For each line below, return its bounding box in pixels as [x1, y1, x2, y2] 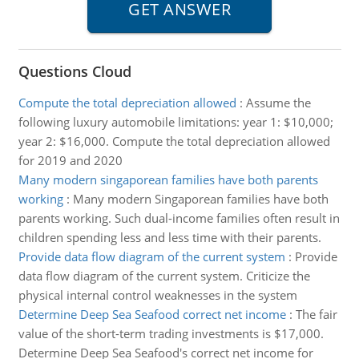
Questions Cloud [18, 62, 131, 81]
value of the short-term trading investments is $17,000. [18, 325, 324, 341]
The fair [295, 306, 337, 322]
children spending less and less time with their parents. [18, 229, 321, 245]
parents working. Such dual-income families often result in [18, 210, 340, 226]
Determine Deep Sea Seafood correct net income [18, 306, 286, 322]
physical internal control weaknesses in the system [18, 287, 297, 303]
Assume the [245, 95, 311, 111]
